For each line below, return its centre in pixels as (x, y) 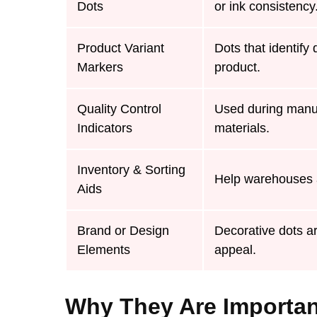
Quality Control (119, 109)
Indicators (105, 128)
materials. (242, 128)
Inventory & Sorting (131, 170)
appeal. (235, 250)
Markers (100, 68)
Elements (104, 250)
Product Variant (121, 48)
